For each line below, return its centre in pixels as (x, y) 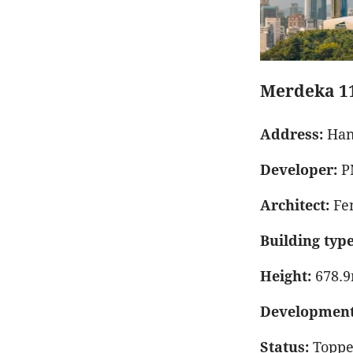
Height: (286, 276)
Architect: (295, 205)
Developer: (299, 169)
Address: (292, 134)
